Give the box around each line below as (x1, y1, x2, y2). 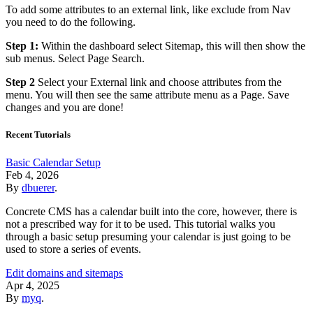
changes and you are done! (6, 101, 124, 114)
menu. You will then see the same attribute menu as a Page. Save (6, 89, 289, 101)
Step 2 (6, 76, 35, 89)
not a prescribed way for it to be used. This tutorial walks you (6, 217, 275, 230)
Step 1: (6, 40, 38, 52)
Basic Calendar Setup (6, 156, 101, 168)
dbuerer (22, 181, 54, 194)
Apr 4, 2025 (6, 279, 59, 291)
